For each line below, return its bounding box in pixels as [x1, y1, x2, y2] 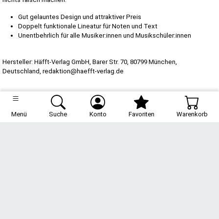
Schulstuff [95, 179, 124, 190]
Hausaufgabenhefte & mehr [69, 199, 150, 207]
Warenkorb [176, 110, 208, 118]
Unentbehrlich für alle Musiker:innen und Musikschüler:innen [18, 31, 191, 39]
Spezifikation [2, 88, 44, 101]
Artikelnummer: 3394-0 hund [2, 116, 78, 124]
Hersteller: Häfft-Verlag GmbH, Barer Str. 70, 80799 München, [2, 58, 177, 66]
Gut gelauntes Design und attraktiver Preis [18, 13, 141, 21]
